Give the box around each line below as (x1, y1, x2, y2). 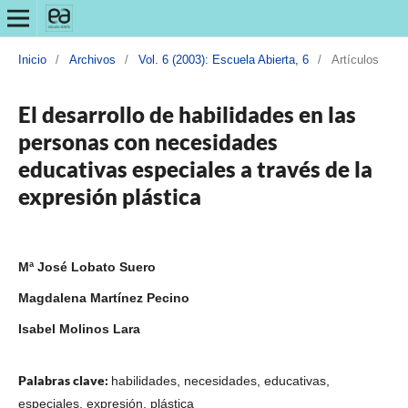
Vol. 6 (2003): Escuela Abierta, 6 (138, 52, 309, 66)
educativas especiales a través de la (17, 155, 372, 182)
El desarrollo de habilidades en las (17, 100, 356, 127)
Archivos (68, 52, 116, 66)
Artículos (331, 52, 379, 66)
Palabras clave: (17, 372, 111, 388)
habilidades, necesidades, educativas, (110, 372, 330, 388)
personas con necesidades (17, 127, 278, 155)
